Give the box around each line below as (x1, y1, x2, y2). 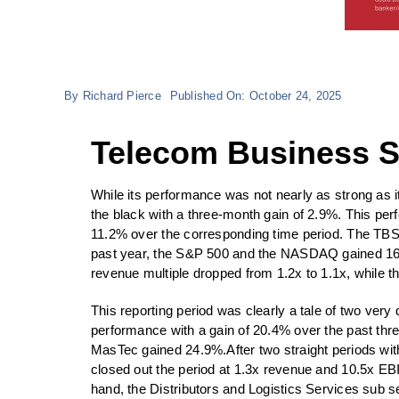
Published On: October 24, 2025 (169, 89, 342, 102)
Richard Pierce (82, 89, 161, 102)
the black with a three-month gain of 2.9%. (90, 207, 346, 222)
